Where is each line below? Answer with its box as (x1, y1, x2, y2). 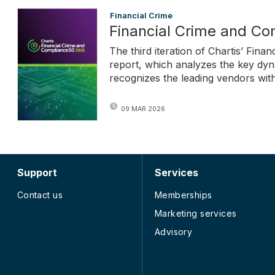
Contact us (17, 189, 63, 200)
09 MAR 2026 (121, 105, 165, 114)
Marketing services (154, 207, 237, 219)
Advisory (154, 226, 193, 237)
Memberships (154, 189, 212, 200)
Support (17, 166, 57, 179)
